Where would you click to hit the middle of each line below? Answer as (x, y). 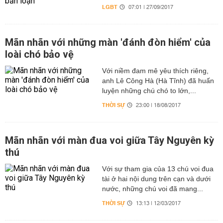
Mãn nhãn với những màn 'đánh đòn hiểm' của (108, 42)
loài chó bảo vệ (39, 54)
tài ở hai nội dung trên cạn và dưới (156, 179)
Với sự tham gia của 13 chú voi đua (158, 169)
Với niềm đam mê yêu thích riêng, (155, 71)
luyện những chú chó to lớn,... (149, 91)
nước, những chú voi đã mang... (152, 189)
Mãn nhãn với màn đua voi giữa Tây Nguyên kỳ (110, 140)
